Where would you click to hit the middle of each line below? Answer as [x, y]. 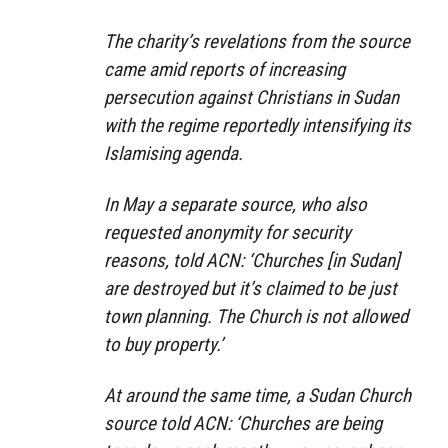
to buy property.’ [163, 344]
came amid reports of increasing [224, 69]
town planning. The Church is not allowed [256, 316]
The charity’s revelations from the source [257, 41]
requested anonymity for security [227, 232]
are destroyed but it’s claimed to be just [250, 288]
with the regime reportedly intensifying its [257, 125]
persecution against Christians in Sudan [251, 97]
